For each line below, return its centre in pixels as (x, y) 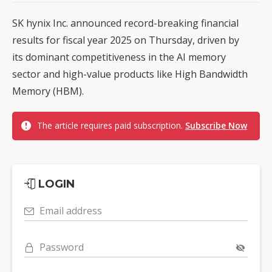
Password (62, 247)
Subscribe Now (216, 125)
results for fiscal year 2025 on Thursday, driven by (126, 40)
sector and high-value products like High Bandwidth (130, 74)
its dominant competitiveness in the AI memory (119, 57)
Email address (71, 210)
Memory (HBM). (48, 91)
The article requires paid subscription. (111, 125)
